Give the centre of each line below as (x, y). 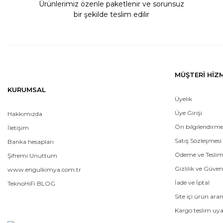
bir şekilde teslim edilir (111, 14)
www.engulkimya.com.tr (44, 169)
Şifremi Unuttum (32, 155)
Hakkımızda (25, 113)
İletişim (18, 127)
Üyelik (183, 99)
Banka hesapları (31, 141)
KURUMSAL (27, 89)
